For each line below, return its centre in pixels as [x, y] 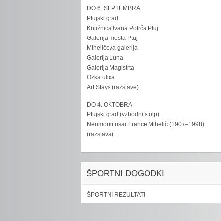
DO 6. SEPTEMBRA [114, 8]
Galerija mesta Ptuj [112, 38]
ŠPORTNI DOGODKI [126, 173]
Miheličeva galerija [112, 48]
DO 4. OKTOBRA [110, 105]
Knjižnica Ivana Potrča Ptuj [123, 28]
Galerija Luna [105, 58]
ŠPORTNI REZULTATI [116, 195]
